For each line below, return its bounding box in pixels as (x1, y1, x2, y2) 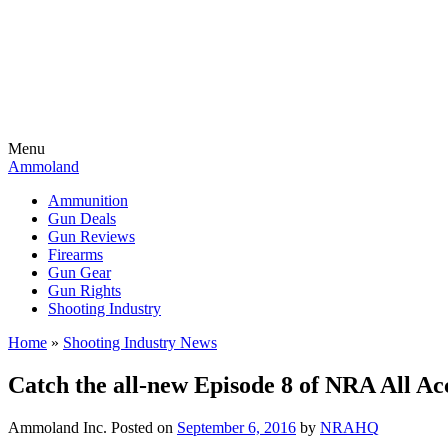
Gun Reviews (48, 228, 135, 245)
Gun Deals (48, 210, 116, 227)
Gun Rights (48, 282, 121, 299)
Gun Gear (48, 264, 111, 281)
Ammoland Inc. (8, 418, 107, 436)
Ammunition (48, 192, 128, 209)
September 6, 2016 (177, 418, 296, 436)
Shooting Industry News (63, 334, 217, 351)
